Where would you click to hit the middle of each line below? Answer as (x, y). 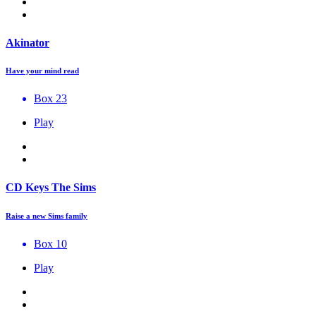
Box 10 (50, 243)
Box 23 (50, 99)
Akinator (28, 42)
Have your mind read (42, 71)
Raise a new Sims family (47, 215)
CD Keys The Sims (51, 187)
